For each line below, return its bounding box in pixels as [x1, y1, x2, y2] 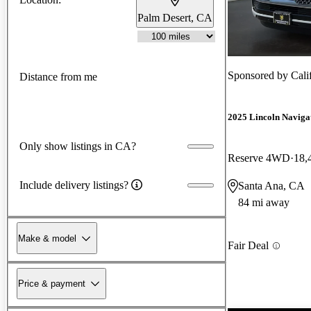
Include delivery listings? [19, 178, 128, 191]
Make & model [18, 233, 76, 244]
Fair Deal [228, 239, 269, 252]
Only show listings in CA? [19, 140, 136, 152]
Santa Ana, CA [238, 180, 305, 192]
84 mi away [238, 196, 289, 209]
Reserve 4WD [228, 152, 290, 165]
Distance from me [19, 71, 97, 83]
